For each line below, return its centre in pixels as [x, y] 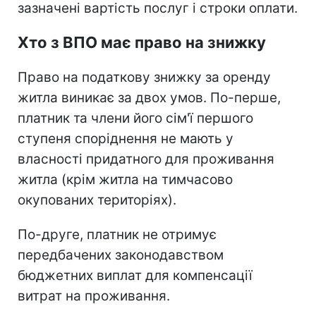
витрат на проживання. [94, 296]
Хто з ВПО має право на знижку [142, 42]
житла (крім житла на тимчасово [125, 179]
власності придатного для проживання [146, 159]
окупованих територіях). [97, 200]
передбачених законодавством [121, 255]
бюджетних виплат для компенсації [135, 275]
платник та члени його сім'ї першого [135, 118]
